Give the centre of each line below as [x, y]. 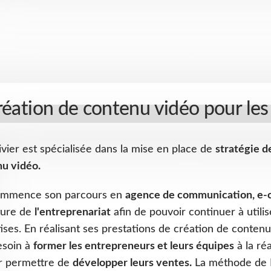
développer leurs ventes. [132, 263]
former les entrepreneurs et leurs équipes [134, 246]
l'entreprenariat [73, 212]
